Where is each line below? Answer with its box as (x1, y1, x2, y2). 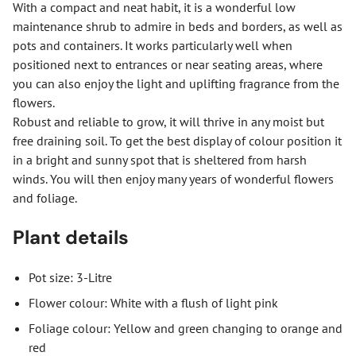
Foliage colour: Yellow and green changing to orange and (29, 319, 342, 336)
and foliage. (13, 190, 77, 206)
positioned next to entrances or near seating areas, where (13, 56, 323, 72)
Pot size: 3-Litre (29, 269, 112, 285)
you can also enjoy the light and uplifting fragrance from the (13, 75, 339, 91)
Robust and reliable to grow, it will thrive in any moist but (13, 114, 324, 130)
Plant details (13, 224, 129, 250)
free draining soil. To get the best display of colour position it (13, 133, 342, 149)
